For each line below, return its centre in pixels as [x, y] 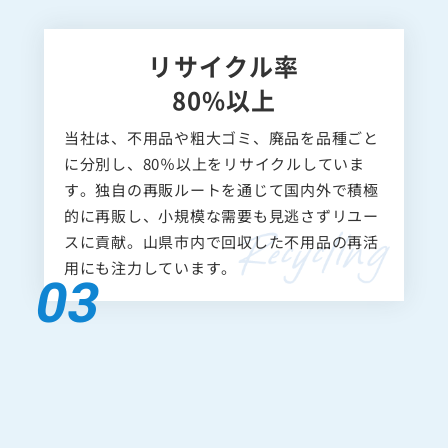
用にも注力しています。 [150, 282]
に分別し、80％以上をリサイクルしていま [214, 178]
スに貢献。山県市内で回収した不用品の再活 [221, 256]
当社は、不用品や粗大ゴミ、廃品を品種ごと [221, 152]
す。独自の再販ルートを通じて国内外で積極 [221, 204]
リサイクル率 [224, 80]
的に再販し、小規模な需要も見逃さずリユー [221, 230]
